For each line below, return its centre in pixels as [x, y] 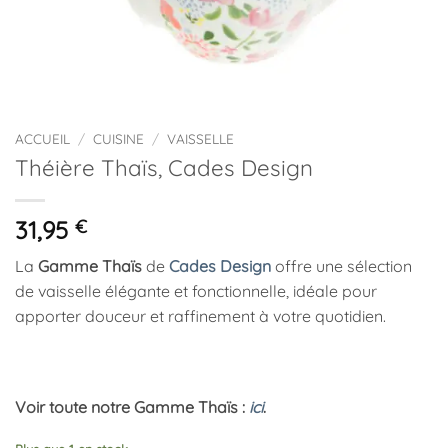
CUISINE [119, 138]
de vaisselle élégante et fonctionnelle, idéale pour [196, 290]
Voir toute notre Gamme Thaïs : [132, 407]
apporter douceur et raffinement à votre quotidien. [200, 315]
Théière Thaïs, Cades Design [164, 167]
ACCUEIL [42, 138]
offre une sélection [341, 265]
